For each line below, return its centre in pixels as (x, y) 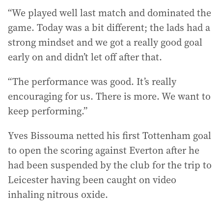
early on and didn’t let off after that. (85, 57)
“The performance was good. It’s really (92, 82)
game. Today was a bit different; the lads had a (109, 27)
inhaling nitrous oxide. (58, 194)
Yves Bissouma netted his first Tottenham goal (110, 136)
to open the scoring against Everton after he (104, 150)
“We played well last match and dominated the (110, 13)
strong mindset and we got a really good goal (105, 42)
